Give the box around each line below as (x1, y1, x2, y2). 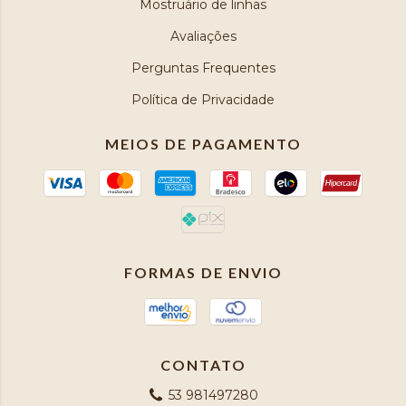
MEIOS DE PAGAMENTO (104, 135, 302, 152)
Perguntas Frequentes (130, 60, 275, 76)
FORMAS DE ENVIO (123, 264, 283, 281)
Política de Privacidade (131, 92, 275, 108)
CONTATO (159, 356, 246, 373)
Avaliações (169, 28, 237, 44)
